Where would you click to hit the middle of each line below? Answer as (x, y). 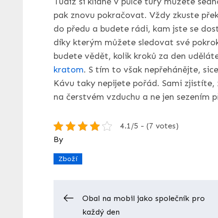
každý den (101, 212)
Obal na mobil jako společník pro (143, 199)
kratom (68, 70)
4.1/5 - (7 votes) (149, 126)
